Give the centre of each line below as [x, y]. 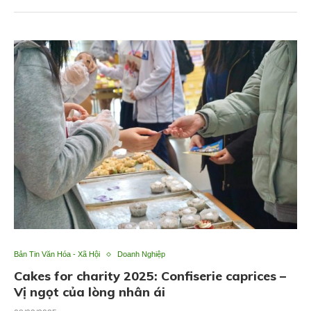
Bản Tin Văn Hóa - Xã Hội [57, 254]
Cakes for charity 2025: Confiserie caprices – [150, 276]
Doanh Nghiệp [141, 254]
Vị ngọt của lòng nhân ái [90, 292]
